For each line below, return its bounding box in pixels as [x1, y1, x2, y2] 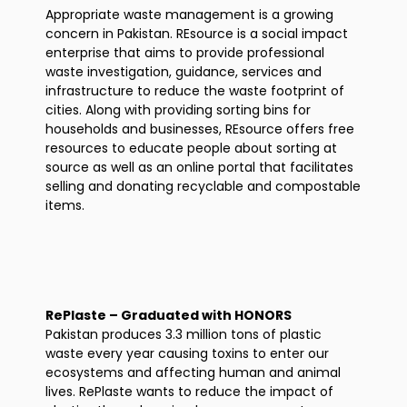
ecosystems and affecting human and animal [45, 363, 341, 382]
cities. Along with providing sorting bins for [45, 101, 311, 119]
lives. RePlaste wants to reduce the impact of [45, 382, 333, 401]
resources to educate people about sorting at [45, 139, 337, 157]
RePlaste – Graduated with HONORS [45, 306, 292, 324]
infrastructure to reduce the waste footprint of [45, 82, 344, 100]
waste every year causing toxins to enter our [45, 344, 329, 362]
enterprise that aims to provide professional [45, 44, 324, 62]
